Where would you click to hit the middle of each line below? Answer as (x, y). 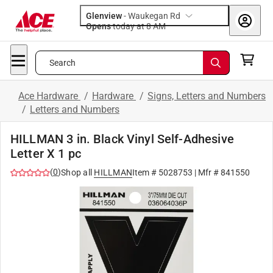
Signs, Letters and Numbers (207, 96)
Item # (145, 172)
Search (62, 63)
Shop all (76, 172)
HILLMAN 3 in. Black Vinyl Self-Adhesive (122, 139)
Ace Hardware (49, 96)
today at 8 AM (159, 26)
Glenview (104, 16)
